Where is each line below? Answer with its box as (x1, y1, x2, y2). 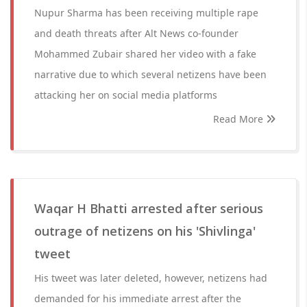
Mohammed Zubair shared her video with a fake (34, 47, 256, 60)
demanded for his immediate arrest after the (34, 292, 241, 305)
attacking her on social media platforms (34, 88, 217, 101)
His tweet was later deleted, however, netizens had (34, 271, 267, 284)
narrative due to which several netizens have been (34, 68, 267, 81)
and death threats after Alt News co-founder (34, 27, 238, 40)
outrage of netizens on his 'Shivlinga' (34, 223, 256, 239)
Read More (213, 112, 266, 125)
